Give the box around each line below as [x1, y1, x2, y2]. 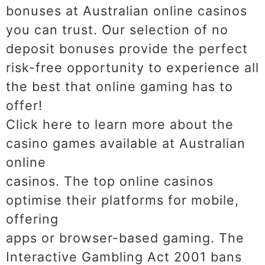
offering [6, 211, 59, 227]
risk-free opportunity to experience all [6, 59, 259, 75]
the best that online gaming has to [6, 78, 233, 94]
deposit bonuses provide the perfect [6, 40, 248, 56]
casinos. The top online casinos [6, 173, 214, 189]
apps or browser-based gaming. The [6, 230, 244, 245]
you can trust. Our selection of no [6, 21, 228, 37]
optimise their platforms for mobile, [6, 192, 239, 208]
